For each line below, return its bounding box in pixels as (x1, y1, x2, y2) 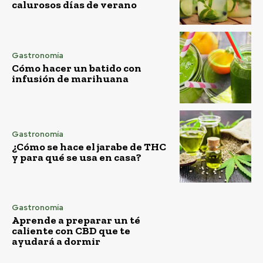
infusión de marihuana (12, 72, 129, 85)
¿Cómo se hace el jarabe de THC (12, 140, 166, 154)
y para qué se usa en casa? (12, 151, 141, 164)
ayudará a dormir (12, 235, 100, 248)
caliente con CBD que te (12, 224, 130, 238)
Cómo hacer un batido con (12, 61, 141, 75)
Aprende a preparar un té (12, 214, 140, 227)
